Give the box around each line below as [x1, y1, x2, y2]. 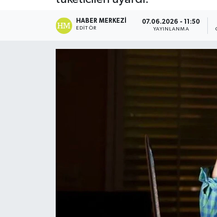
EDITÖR [76, 25, 96, 31]
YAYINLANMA [153, 27, 189, 31]
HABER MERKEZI [76, 17, 127, 24]
